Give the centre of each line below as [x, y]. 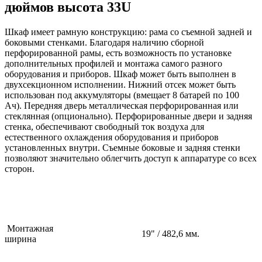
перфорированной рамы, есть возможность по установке [118, 53]
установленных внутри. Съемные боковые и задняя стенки [123, 147]
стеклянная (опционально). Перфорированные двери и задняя [128, 116]
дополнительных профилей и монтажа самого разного [113, 63]
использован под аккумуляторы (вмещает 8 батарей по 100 [122, 95]
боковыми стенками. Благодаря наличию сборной [104, 42]
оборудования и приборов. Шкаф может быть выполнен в [120, 74]
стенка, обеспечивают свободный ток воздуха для [104, 126]
